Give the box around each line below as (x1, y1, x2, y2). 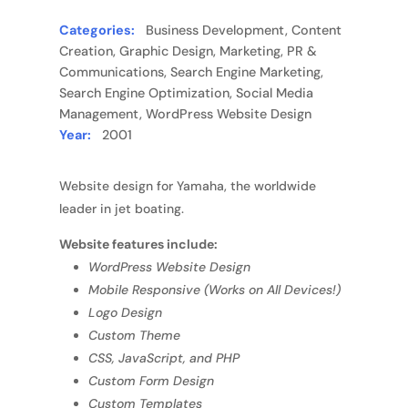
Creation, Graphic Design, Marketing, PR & (58, 43, 317, 60)
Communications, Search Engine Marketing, (58, 64, 323, 81)
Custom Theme (87, 327, 180, 344)
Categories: (58, 22, 135, 39)
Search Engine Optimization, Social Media (58, 85, 313, 102)
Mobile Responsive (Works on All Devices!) (87, 281, 341, 299)
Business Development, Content (141, 22, 342, 39)
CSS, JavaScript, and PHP (87, 350, 240, 367)
